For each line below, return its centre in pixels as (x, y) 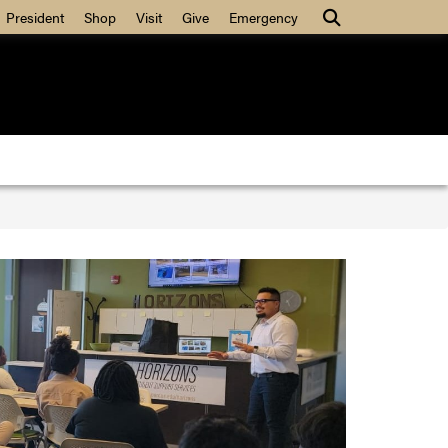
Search (343, 16)
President (35, 17)
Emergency (263, 17)
